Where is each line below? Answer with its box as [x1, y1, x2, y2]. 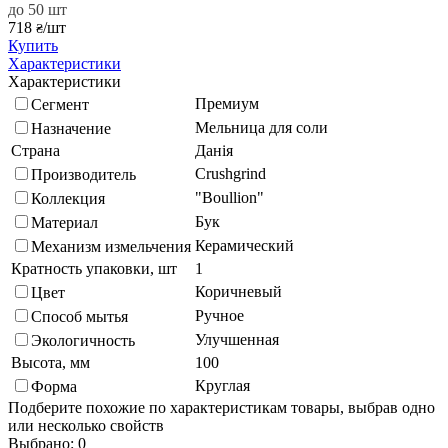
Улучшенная [195, 330, 279, 348]
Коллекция [31, 189, 105, 207]
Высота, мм [11, 353, 90, 371]
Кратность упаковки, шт [11, 259, 177, 277]
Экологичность [31, 331, 135, 349]
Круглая [195, 376, 250, 394]
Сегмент [31, 95, 89, 113]
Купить [8, 36, 58, 54]
